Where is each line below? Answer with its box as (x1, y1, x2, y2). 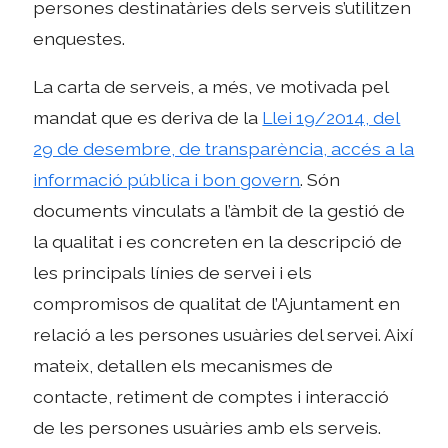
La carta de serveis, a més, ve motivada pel (33, 76, 389, 98)
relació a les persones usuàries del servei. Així (33, 324, 414, 346)
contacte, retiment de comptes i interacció (33, 386, 390, 408)
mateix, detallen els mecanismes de (33, 355, 334, 377)
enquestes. (33, 27, 126, 49)
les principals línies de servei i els (33, 262, 313, 284)
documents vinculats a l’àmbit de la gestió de (33, 200, 406, 222)
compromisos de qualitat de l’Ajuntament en (33, 293, 401, 315)
